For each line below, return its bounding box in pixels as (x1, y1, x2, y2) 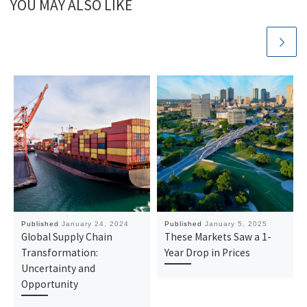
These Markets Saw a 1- (164, 230, 272, 244)
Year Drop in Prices (164, 246, 251, 260)
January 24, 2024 (62, 220, 130, 228)
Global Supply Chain (21, 230, 113, 244)
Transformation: (21, 246, 99, 260)
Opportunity (21, 278, 79, 291)
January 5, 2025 (205, 220, 268, 228)
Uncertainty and (21, 262, 96, 275)
